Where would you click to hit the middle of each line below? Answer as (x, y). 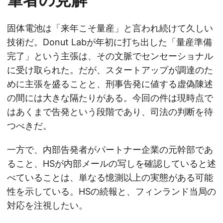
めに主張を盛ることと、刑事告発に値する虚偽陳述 (110, 84)
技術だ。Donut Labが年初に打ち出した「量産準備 (110, 42)
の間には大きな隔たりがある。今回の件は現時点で (110, 98)
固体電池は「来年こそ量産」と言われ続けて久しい (110, 28)
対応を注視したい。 (47, 206)
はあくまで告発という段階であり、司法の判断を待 (110, 112)
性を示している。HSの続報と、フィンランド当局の (111, 192)
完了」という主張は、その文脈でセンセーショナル (110, 56)
